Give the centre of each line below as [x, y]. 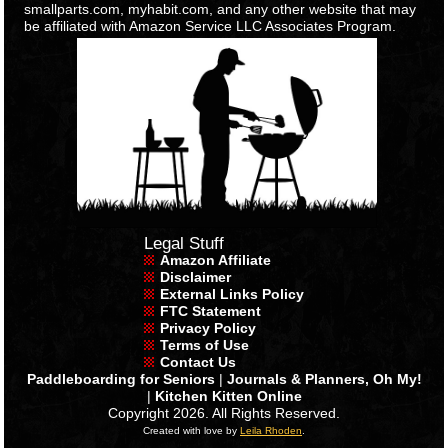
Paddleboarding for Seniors [120, 379]
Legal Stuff [184, 244]
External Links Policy [232, 294]
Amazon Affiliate [215, 260]
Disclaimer [195, 277]
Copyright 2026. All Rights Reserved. [224, 413]
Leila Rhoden [271, 431]
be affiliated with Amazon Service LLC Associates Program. [210, 26]
